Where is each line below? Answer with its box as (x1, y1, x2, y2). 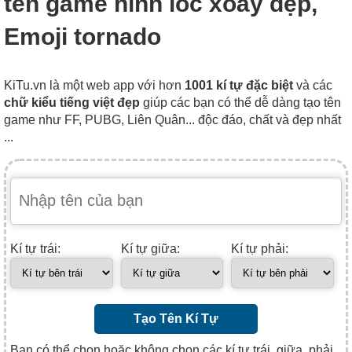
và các (293, 78, 332, 92)
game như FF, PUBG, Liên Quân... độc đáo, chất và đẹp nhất (4, 112, 341, 126)
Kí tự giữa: (120, 241, 180, 255)
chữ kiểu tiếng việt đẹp (4, 95, 140, 109)
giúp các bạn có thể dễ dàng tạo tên (140, 95, 341, 109)
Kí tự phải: (231, 241, 289, 255)
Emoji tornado (4, 23, 161, 49)
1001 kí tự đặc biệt (185, 78, 293, 92)
